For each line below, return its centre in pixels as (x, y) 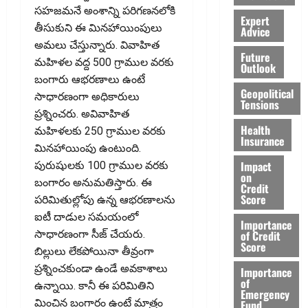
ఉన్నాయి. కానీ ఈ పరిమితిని (94, 286)
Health (255, 130)
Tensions (260, 104)
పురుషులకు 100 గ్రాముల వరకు (101, 166)
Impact (256, 166)
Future (255, 57)
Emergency (265, 294)
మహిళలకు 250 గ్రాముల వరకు (100, 131)
